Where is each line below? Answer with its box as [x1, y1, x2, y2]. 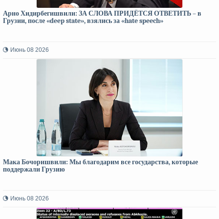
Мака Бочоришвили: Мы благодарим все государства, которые [3, 158, 198, 166]
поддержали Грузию [3, 165, 65, 174]
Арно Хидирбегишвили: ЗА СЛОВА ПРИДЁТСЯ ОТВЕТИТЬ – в [3, 9, 201, 18]
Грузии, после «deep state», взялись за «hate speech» [3, 17, 163, 25]
